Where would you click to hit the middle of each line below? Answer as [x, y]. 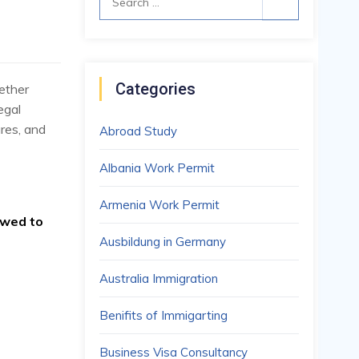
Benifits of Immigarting [163, 315]
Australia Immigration [159, 278]
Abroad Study [138, 131]
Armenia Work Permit [159, 205]
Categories [155, 89]
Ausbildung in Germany [163, 242]
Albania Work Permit [157, 168]
